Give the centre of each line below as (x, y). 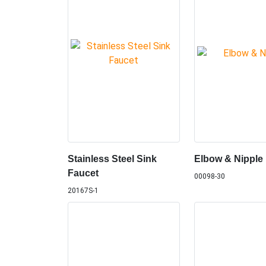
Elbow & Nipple (228, 159)
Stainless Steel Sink (112, 159)
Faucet (83, 173)
